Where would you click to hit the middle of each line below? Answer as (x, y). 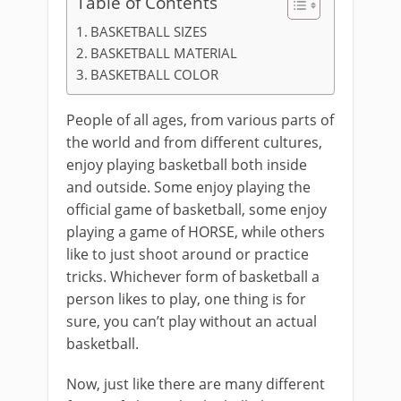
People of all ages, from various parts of (200, 120)
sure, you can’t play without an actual (192, 321)
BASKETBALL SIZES (149, 31)
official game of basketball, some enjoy (196, 209)
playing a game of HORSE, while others (196, 232)
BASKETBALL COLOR (155, 74)
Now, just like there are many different (196, 384)
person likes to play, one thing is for (186, 299)
